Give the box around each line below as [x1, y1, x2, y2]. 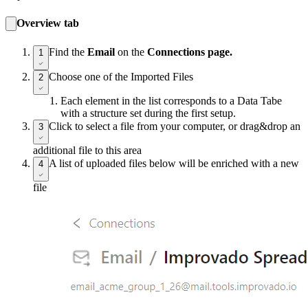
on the [118, 45, 147, 58]
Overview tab [16, 16, 79, 29]
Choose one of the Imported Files [49, 70, 193, 82]
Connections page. [147, 45, 232, 58]
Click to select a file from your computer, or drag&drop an [49, 120, 300, 132]
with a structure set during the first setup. [60, 107, 236, 119]
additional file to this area [33, 144, 142, 156]
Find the [49, 45, 87, 58]
